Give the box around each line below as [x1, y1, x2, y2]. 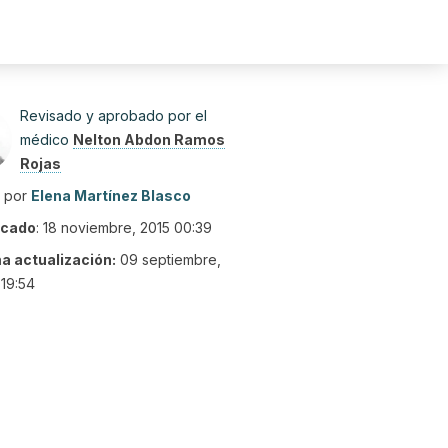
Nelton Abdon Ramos [73, 131, 225, 148]
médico [20, 131, 73, 148]
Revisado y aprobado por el [20, 107, 207, 124]
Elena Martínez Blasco [31, 187, 191, 204]
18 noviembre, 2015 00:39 [43, 219, 212, 236]
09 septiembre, [120, 251, 221, 268]
